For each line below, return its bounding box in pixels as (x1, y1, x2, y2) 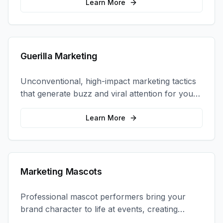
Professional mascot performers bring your (20, 192, 186, 202)
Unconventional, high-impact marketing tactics (20, 76, 196, 86)
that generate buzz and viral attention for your (20, 89, 197, 99)
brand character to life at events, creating (20, 204, 178, 214)
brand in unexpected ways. (20, 101, 122, 111)
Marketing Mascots (20, 166, 102, 177)
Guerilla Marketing (20, 51, 98, 61)
